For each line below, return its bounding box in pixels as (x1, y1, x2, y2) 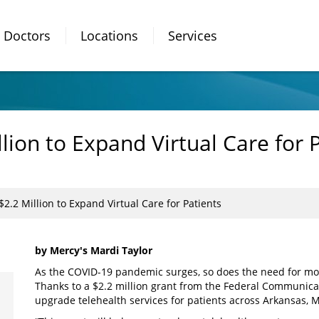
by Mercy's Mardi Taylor (35, 244, 152, 257)
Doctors (4, 26, 51, 44)
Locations (80, 26, 138, 44)
